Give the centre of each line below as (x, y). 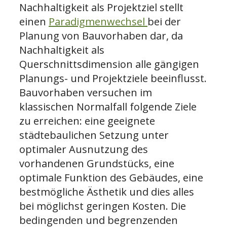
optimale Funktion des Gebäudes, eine (111, 177)
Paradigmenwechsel (98, 21)
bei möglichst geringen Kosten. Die (103, 206)
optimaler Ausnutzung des (84, 149)
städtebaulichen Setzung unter (94, 135)
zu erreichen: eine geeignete (87, 121)
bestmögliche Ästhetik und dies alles (107, 192)
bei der (164, 21)
